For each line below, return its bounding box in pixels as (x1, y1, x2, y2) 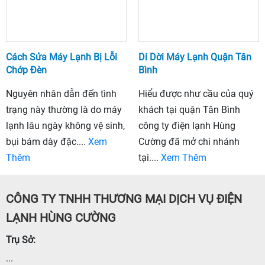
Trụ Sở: (6, 234, 35, 245)
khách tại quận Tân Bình (138, 104, 240, 115)
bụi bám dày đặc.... (6, 135, 88, 147)
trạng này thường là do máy (6, 104, 122, 115)
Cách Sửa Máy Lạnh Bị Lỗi (6, 51, 117, 63)
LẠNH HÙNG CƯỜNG (6, 210, 116, 225)
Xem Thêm (161, 151, 206, 163)
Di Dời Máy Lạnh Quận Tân (138, 51, 251, 63)
